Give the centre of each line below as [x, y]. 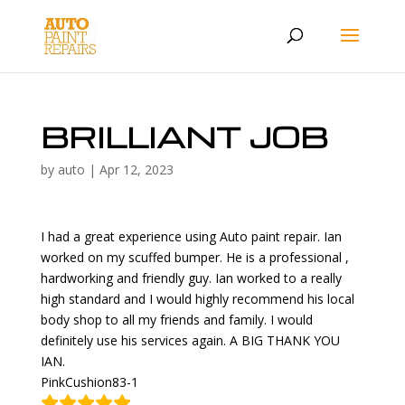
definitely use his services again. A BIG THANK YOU [190, 340]
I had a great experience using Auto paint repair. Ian [191, 236]
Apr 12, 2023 [136, 170]
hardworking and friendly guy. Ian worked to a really [191, 278]
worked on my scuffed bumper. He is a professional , [194, 257]
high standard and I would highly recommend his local [197, 299]
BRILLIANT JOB [184, 136]
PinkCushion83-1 [89, 382]
